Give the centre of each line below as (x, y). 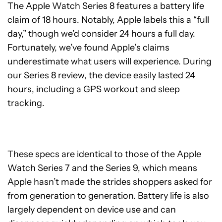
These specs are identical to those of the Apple (104, 154)
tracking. (26, 103)
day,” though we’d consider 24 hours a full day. (101, 34)
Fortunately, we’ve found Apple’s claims (88, 48)
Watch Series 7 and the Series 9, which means (102, 168)
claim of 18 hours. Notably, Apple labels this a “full (108, 20)
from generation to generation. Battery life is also (108, 196)
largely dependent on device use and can (92, 210)
